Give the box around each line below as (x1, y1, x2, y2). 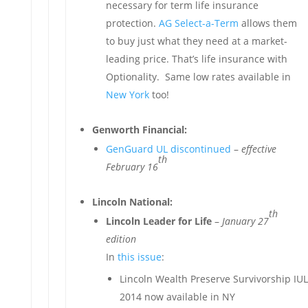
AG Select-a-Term (158, 16, 239, 30)
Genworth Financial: (91, 123, 187, 136)
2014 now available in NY (119, 290, 235, 303)
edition (105, 232, 136, 245)
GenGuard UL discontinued (105, 142, 231, 155)
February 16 (105, 160, 158, 173)
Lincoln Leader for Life (105, 214, 212, 228)
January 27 (219, 214, 269, 228)
